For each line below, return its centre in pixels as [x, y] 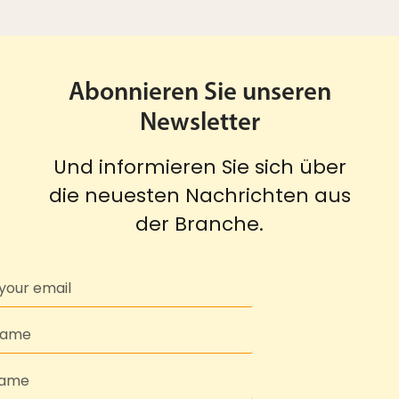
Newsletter [199, 124]
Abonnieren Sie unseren [199, 94]
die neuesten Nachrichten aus [199, 196]
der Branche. [199, 224]
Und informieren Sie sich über [199, 167]
